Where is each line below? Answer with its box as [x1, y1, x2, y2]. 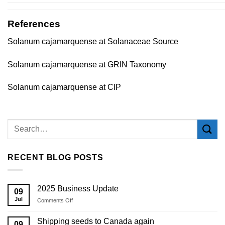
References [8, 19, 60, 30]
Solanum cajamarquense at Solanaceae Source [8, 37, 178, 46]
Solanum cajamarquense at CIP [8, 83, 121, 92]
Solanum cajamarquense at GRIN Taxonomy [8, 60, 166, 69]
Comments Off [37, 197, 73, 203]
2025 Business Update [37, 184, 119, 193]
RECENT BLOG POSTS [8, 153, 103, 162]
